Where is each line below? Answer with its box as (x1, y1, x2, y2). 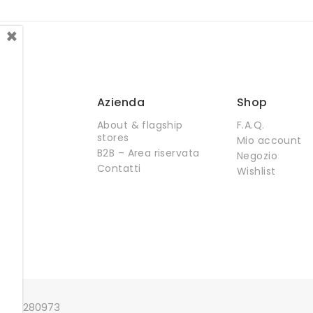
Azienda (97, 94, 145, 110)
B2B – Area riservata (97, 146, 200, 160)
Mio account (237, 133, 302, 147)
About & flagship (97, 118, 183, 132)
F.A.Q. (237, 118, 265, 132)
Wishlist (237, 164, 276, 178)
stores (97, 131, 129, 145)
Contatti (97, 161, 141, 175)
